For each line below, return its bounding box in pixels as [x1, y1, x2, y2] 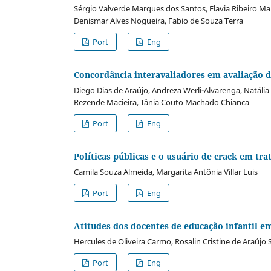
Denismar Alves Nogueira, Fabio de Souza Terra [74, 15, 243, 27]
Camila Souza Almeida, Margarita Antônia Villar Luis [74, 166, 258, 178]
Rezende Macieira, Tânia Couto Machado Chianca [74, 97, 249, 108]
